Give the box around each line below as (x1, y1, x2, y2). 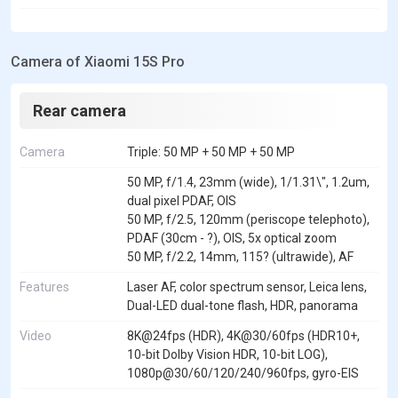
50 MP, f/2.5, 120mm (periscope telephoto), (127, 212, 370, 227)
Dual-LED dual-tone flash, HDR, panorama (127, 298, 358, 314)
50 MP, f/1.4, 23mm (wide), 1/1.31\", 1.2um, (127, 175, 370, 190)
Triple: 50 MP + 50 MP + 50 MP (127, 145, 295, 160)
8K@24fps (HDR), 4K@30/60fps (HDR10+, (127, 329, 360, 344)
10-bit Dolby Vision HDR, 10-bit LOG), (127, 347, 328, 362)
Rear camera (33, 101, 126, 121)
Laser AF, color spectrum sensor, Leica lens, (127, 280, 367, 295)
